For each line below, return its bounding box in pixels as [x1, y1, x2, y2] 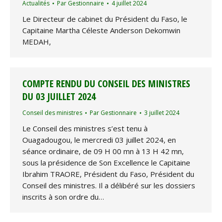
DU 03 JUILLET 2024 [22, 90, 96, 103]
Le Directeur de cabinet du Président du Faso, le [22, 14, 187, 24]
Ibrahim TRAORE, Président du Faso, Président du [22, 169, 194, 179]
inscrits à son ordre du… [22, 192, 104, 202]
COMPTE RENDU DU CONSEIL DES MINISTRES [22, 77, 190, 90]
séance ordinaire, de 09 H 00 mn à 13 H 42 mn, [22, 146, 184, 156]
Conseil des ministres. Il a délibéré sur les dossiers [22, 180, 195, 190]
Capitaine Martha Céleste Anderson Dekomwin [22, 25, 180, 36]
